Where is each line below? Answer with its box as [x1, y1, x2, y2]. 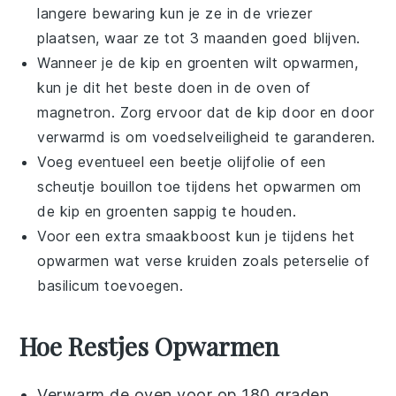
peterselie [283, 251, 350, 270]
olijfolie [227, 152, 276, 171]
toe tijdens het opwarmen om [152, 177, 362, 195]
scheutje [37, 177, 100, 195]
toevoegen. [99, 276, 184, 294]
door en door [277, 103, 375, 121]
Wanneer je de [37, 53, 141, 72]
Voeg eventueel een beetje [37, 152, 228, 171]
